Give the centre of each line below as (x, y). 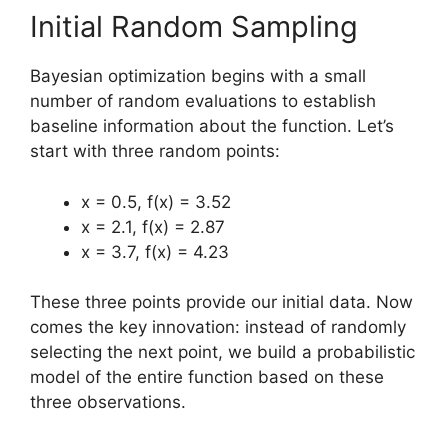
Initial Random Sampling (194, 26)
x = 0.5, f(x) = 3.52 (156, 201)
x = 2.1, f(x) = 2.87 (153, 226)
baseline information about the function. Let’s (212, 126)
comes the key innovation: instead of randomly (218, 327)
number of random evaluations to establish (203, 101)
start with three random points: (155, 151)
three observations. (108, 402)
